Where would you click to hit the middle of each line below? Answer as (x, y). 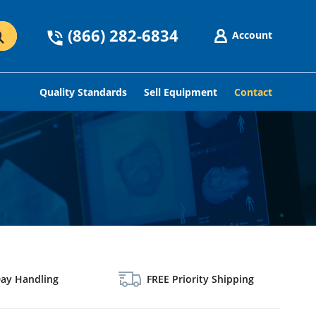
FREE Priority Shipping (200, 279)
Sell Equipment (181, 92)
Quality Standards (83, 92)
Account (252, 35)
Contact (253, 92)
